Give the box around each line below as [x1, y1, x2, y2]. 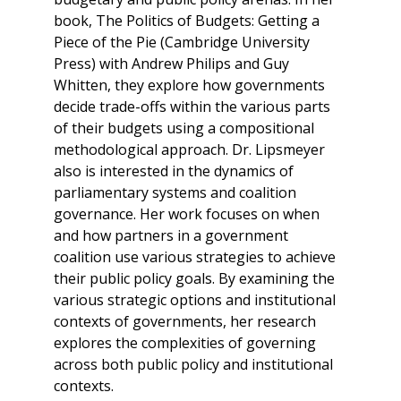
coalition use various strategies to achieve [54, 246, 336, 267]
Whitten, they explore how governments [54, 74, 325, 95]
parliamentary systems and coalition [54, 182, 296, 202]
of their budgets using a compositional [54, 117, 314, 138]
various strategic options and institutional [54, 289, 336, 310]
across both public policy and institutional [54, 354, 333, 374]
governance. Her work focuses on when [54, 203, 320, 224]
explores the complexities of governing [54, 332, 316, 353]
